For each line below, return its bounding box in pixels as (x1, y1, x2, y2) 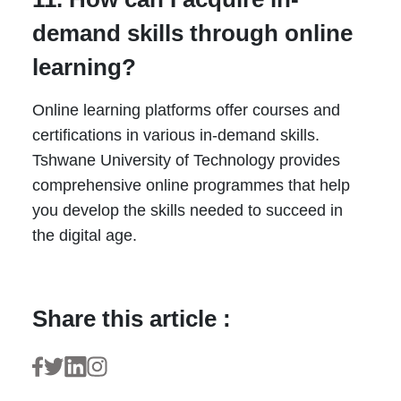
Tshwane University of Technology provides (31, 151, 340, 170)
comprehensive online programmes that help (31, 176, 350, 195)
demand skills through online (31, 20, 353, 47)
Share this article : (31, 305, 231, 333)
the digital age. (31, 226, 141, 245)
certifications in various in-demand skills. (31, 126, 320, 145)
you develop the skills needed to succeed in (31, 201, 343, 220)
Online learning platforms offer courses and (31, 101, 340, 120)
